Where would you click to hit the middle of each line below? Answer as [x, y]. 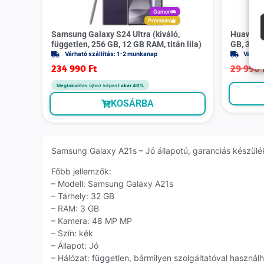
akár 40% [132, 85]
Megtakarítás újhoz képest [89, 85]
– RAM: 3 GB [75, 209]
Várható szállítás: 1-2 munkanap [111, 54]
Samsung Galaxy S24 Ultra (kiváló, [115, 34]
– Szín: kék [72, 233]
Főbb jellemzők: [81, 171]
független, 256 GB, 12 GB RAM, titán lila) [126, 44]
